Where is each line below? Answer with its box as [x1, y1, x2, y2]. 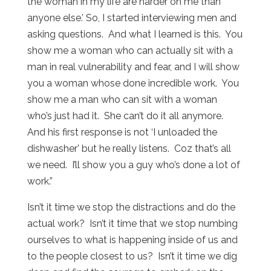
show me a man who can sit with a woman [27, 93, 217, 105]
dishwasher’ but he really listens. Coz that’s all [27, 142, 231, 154]
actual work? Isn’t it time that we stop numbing [27, 217, 238, 229]
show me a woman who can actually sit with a [27, 44, 233, 56]
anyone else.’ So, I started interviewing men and [27, 11, 237, 24]
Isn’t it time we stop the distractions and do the [27, 201, 235, 213]
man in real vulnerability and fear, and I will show [27, 60, 240, 73]
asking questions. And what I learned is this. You [27, 28, 243, 40]
